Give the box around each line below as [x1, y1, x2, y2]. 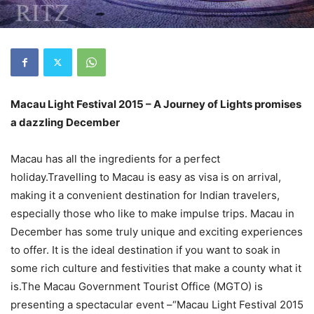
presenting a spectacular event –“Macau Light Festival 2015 [11, 297, 303, 311]
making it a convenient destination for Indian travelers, [11, 188, 280, 202]
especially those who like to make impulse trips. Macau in [11, 206, 294, 220]
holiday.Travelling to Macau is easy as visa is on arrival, [11, 170, 281, 184]
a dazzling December [11, 115, 120, 129]
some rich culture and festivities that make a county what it [11, 261, 301, 275]
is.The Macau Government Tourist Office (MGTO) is [11, 279, 263, 293]
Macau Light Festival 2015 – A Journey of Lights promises [11, 97, 301, 111]
